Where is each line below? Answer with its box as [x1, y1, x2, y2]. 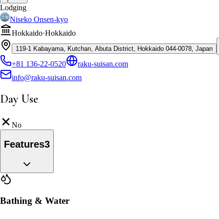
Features [4, 139, 44, 150]
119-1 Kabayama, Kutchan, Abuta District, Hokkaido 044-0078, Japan [16, 44, 213, 52]
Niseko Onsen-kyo [10, 15, 68, 23]
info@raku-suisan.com [12, 73, 82, 82]
